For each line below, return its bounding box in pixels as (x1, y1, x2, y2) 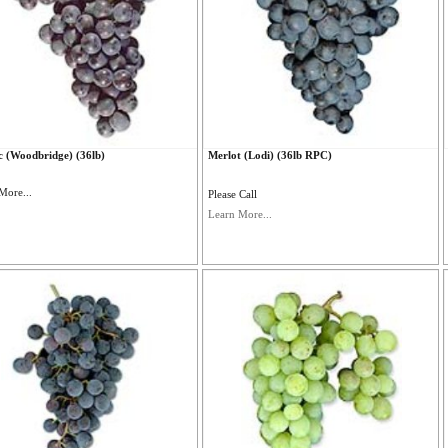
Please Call (208, 188, 258, 200)
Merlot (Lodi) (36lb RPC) (208, 149, 333, 161)
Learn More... (208, 208, 273, 220)
